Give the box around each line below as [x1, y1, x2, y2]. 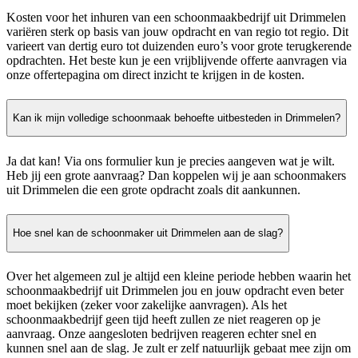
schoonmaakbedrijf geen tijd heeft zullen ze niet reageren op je [6, 312, 320, 326]
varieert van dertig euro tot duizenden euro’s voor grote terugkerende [6, 38, 352, 53]
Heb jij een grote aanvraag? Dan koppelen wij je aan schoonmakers [6, 168, 346, 182]
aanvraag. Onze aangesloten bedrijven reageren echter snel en [6, 326, 316, 340]
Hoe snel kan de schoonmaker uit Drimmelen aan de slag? [13, 227, 283, 240]
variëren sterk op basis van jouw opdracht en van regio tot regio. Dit [6, 24, 348, 38]
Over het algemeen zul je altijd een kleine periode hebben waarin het [6, 268, 351, 283]
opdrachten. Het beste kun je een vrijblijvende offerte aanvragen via [6, 53, 347, 67]
